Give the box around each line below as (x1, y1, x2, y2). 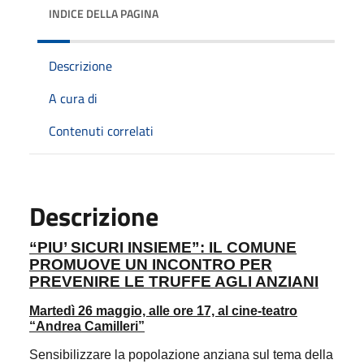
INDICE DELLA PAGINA (49, 5, 158, 22)
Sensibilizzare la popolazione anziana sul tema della (29, 348, 333, 362)
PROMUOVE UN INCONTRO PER (29, 256, 272, 273)
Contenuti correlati (49, 121, 154, 141)
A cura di (49, 89, 97, 108)
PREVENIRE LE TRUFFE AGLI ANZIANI (29, 273, 318, 290)
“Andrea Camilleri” (29, 319, 145, 333)
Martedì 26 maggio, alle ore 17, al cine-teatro (29, 304, 297, 318)
